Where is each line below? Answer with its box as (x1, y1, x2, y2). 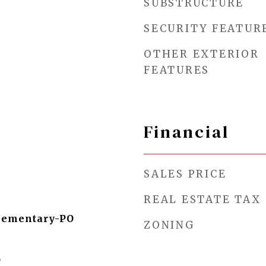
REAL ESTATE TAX (144, 193, 261, 206)
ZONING (144, 218, 195, 232)
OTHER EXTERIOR (144, 47, 259, 61)
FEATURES (144, 64, 210, 77)
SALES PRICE (144, 167, 227, 180)
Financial (144, 120, 229, 144)
